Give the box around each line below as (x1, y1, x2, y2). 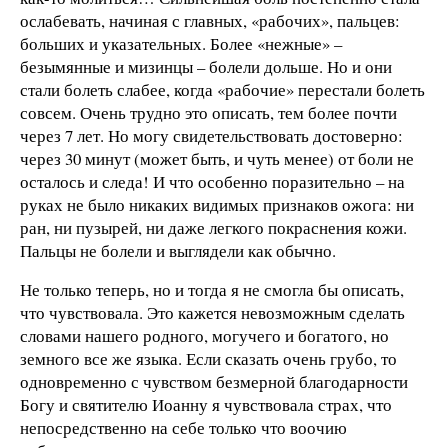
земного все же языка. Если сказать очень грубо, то (20, 347, 397, 371)
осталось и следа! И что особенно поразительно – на (20, 169, 405, 193)
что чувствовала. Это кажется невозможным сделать (20, 301, 405, 325)
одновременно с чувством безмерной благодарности (20, 370, 408, 394)
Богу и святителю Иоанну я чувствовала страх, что (20, 393, 392, 417)
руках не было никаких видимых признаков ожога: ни (20, 192, 414, 216)
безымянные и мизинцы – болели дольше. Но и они (20, 54, 392, 78)
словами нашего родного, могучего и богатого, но (20, 324, 389, 348)
